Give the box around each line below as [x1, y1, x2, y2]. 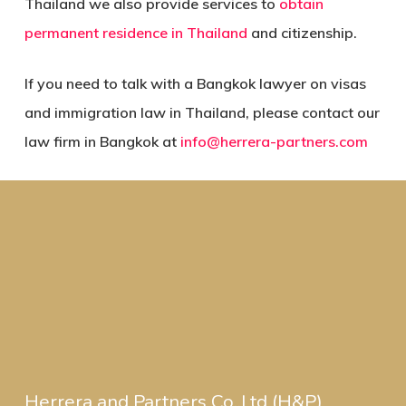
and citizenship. [246, 24, 357, 43]
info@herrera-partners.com [179, 132, 368, 151]
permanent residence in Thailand [24, 24, 247, 43]
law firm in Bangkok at [24, 132, 180, 151]
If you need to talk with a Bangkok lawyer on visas [24, 74, 366, 93]
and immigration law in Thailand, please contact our [24, 103, 380, 122]
